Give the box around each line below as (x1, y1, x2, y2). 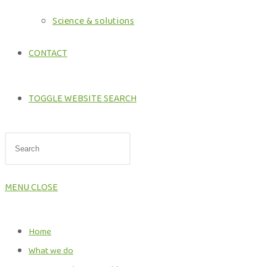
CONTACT (29, 46, 67, 61)
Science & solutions (52, 14, 135, 29)
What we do (29, 244, 73, 258)
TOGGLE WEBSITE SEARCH (29, 91, 136, 106)
